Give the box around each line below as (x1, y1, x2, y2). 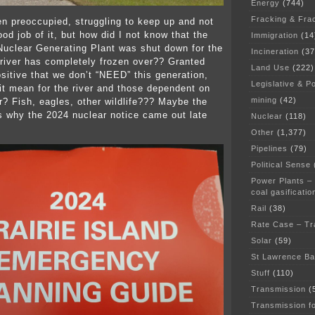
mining (251, 95, 277, 104)
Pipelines (251, 143, 288, 153)
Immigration (251, 30, 298, 39)
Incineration (251, 46, 299, 56)
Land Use (251, 63, 290, 72)
